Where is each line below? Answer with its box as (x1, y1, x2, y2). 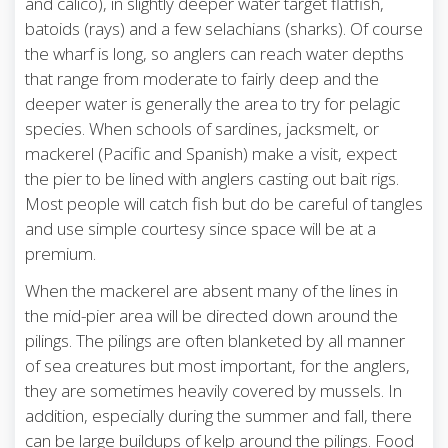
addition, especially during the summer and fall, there (25, 403, 412, 427)
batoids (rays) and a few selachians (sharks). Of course (25, 16, 423, 40)
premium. (25, 241, 96, 265)
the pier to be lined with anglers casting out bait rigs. (25, 166, 399, 190)
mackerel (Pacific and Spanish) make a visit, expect (25, 141, 397, 165)
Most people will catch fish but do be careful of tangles (25, 191, 423, 215)
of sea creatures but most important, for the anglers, (25, 353, 410, 377)
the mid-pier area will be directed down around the (25, 303, 398, 327)
